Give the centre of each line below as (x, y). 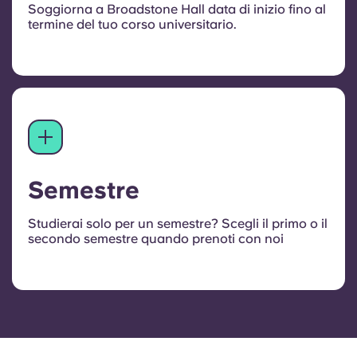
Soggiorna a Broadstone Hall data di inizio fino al (177, 10)
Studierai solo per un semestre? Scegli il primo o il (178, 224)
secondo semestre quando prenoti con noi (156, 239)
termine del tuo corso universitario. (132, 25)
